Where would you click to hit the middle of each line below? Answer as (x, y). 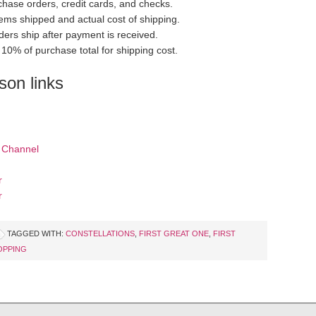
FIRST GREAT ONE (174, 233)
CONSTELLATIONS (100, 233)
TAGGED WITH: (36, 233)
